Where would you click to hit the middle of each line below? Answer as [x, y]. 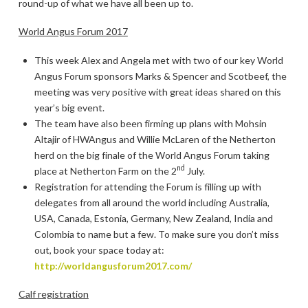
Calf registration [53, 294]
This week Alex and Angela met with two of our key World [159, 60]
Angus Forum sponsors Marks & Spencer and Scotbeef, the [161, 76]
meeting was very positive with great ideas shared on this [158, 91]
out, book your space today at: [100, 250]
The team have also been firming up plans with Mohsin [151, 123]
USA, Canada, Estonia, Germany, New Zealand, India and [154, 218]
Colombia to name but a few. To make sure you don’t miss [157, 234]
